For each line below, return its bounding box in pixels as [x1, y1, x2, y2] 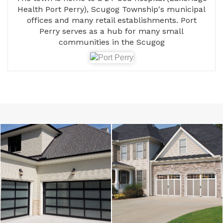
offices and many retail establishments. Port [26, 15, 197, 25]
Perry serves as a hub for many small [39, 26, 184, 36]
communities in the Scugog [58, 37, 165, 47]
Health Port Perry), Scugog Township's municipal [17, 4, 206, 14]
